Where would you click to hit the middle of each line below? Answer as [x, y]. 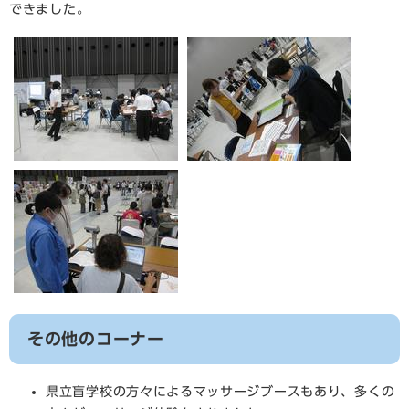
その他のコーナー [96, 339]
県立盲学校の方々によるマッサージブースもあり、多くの [220, 392]
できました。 [50, 10]
